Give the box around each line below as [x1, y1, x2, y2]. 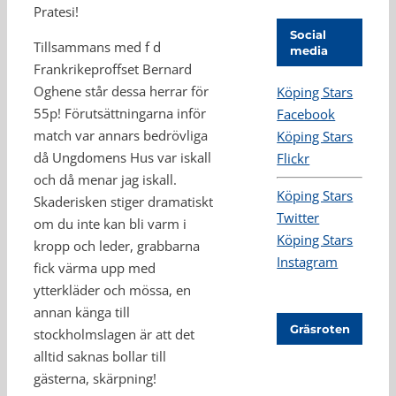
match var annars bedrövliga [34, 126, 208, 144]
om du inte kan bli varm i [34, 215, 187, 232]
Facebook [277, 105, 336, 124]
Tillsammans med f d [34, 38, 161, 56]
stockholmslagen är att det [34, 325, 194, 343]
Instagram [277, 253, 339, 271]
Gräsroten [290, 322, 351, 337]
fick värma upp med [34, 259, 156, 277]
